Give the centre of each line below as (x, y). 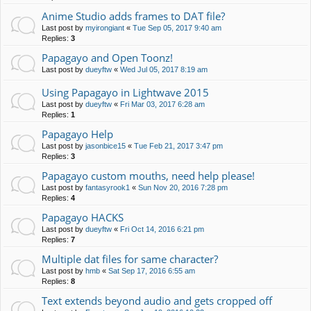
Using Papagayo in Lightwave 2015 (125, 92)
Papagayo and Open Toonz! (107, 57)
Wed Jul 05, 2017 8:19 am (164, 69)
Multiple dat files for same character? (130, 259)
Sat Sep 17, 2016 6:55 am (152, 270)
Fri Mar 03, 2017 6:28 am (162, 104)
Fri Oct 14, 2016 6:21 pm (162, 229)
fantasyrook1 (108, 187)
